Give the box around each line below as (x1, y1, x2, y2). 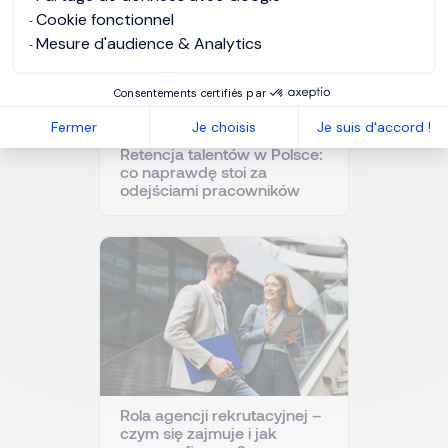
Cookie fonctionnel (36, 8, 174, 30)
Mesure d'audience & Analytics (36, 32, 262, 54)
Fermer (51, 118, 98, 137)
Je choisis (191, 118, 256, 137)
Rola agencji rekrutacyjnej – (120, 405, 322, 425)
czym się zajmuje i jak (120, 423, 277, 443)
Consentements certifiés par (113, 85, 267, 100)
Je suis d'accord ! (316, 118, 431, 137)
